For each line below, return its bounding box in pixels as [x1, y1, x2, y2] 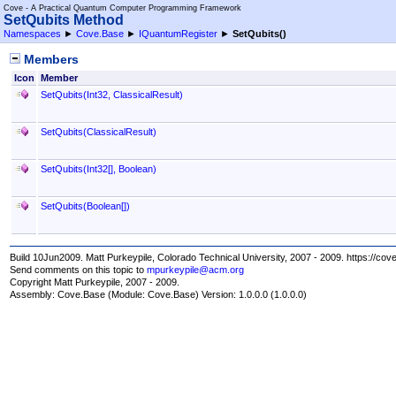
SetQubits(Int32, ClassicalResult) [40, 88, 183, 100]
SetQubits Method [4, 12, 124, 27]
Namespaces [4, 28, 61, 39]
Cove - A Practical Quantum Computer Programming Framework [4, 4, 241, 12]
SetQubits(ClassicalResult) [40, 126, 156, 137]
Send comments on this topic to [10, 263, 148, 275]
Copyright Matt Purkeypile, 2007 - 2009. [10, 277, 180, 288]
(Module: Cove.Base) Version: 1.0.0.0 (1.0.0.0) [105, 289, 308, 301]
